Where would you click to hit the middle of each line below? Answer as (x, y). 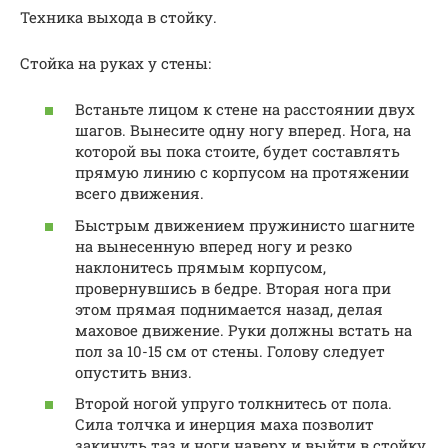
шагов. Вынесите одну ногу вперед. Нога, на (243, 130)
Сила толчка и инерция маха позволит (224, 424)
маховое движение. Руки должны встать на (243, 329)
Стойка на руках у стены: (115, 62)
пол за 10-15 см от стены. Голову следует (230, 350)
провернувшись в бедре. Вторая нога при (233, 287)
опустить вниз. (133, 371)
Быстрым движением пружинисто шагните (245, 224)
